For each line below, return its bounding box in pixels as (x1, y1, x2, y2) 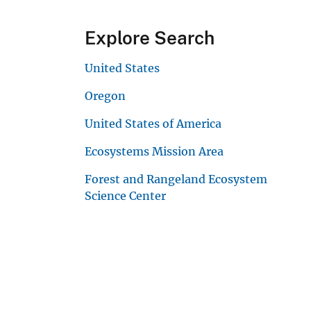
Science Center (85, 188, 166, 203)
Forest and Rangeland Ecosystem (85, 171, 267, 186)
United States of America (85, 116, 221, 131)
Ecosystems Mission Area (85, 144, 224, 158)
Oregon (85, 88, 126, 103)
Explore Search (85, 26, 215, 49)
